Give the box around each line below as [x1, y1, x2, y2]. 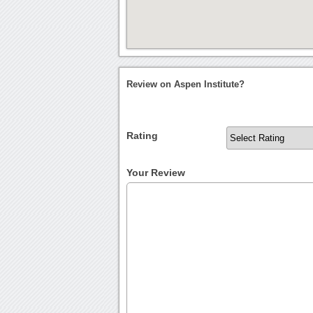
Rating [126, 130, 159, 142]
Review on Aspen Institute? [126, 79, 245, 90]
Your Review [126, 167, 186, 179]
